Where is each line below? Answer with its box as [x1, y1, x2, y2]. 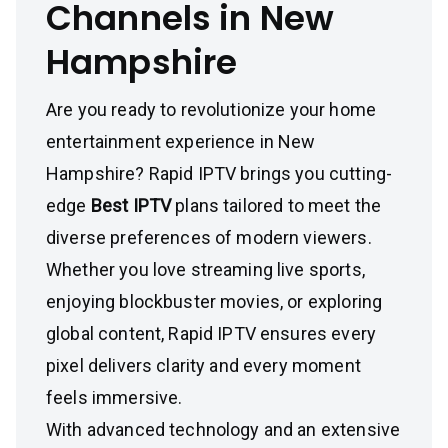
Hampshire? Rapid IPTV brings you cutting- [46, 163, 393, 184]
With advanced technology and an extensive [46, 419, 401, 440]
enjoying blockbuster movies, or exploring [46, 291, 383, 312]
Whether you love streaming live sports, [46, 259, 365, 280]
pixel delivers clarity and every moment [46, 355, 361, 376]
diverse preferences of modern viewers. [46, 227, 372, 248]
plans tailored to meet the [171, 195, 382, 216]
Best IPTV [90, 195, 172, 216]
